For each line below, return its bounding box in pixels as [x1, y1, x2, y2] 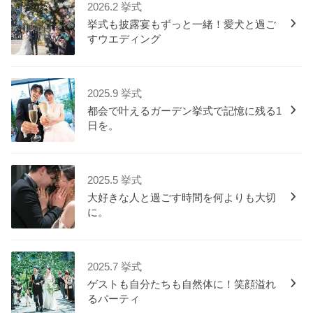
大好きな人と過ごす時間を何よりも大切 [87, 192, 277, 204]
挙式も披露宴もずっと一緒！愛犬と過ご [87, 19, 277, 31]
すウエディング [87, 34, 161, 45]
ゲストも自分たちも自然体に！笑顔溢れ [87, 279, 277, 291]
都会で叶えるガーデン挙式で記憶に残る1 [87, 105, 282, 117]
